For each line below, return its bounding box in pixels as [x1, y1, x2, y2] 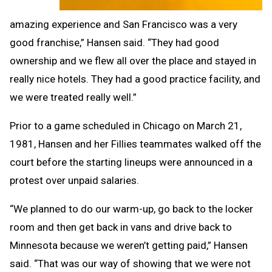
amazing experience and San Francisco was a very [10, 18, 237, 31]
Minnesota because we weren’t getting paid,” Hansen [10, 239, 248, 252]
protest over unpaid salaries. [10, 174, 139, 187]
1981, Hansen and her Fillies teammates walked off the [10, 138, 261, 151]
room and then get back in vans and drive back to [10, 221, 232, 234]
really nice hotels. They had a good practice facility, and [10, 73, 260, 86]
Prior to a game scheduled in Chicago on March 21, [10, 120, 242, 132]
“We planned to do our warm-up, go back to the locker [10, 203, 253, 216]
